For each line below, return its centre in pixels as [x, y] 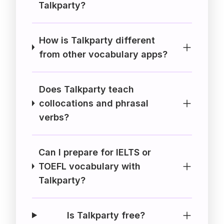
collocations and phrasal [93, 103]
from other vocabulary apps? [103, 54]
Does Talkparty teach [86, 89]
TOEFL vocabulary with [90, 166]
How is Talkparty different [97, 40]
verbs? [54, 117]
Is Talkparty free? [106, 215]
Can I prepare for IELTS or [95, 152]
